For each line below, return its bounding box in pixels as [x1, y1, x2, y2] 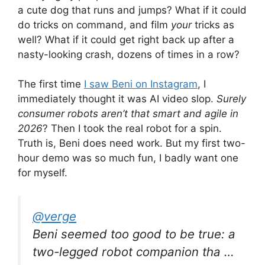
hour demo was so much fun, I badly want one [18, 152, 238, 164]
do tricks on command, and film [18, 18, 168, 31]
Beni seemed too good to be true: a [33, 226, 235, 241]
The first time [18, 78, 84, 91]
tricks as [195, 18, 234, 31]
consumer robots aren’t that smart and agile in [18, 108, 238, 120]
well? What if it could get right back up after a [18, 33, 234, 46]
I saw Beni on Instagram [84, 78, 198, 91]
